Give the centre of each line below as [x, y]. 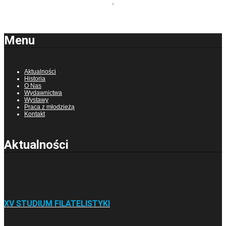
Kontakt [35, 114]
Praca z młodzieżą [49, 107]
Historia [35, 79]
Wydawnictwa [43, 93]
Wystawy [36, 100]
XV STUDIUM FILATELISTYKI [57, 203]
